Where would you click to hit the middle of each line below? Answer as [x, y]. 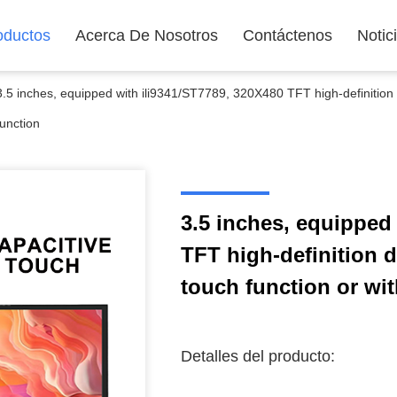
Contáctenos [288, 35]
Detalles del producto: [258, 356]
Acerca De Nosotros [147, 35]
